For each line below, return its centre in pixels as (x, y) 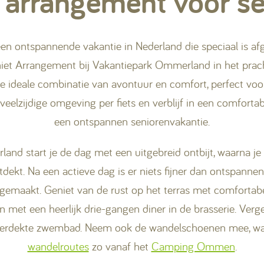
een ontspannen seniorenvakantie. (132, 121)
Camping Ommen (193, 246)
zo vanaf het (120, 246)
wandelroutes (58, 246)
